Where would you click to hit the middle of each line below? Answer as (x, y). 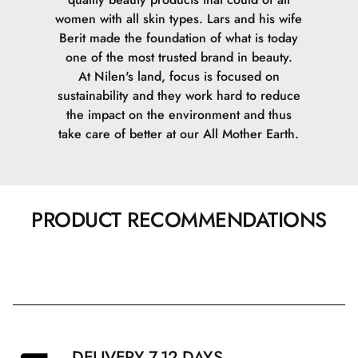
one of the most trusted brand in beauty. (179, 57)
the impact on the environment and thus (179, 115)
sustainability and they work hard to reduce (179, 95)
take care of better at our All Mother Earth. (179, 134)
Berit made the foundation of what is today (179, 38)
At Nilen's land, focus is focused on (179, 76)
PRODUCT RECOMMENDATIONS (179, 220)
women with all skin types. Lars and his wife (179, 19)
